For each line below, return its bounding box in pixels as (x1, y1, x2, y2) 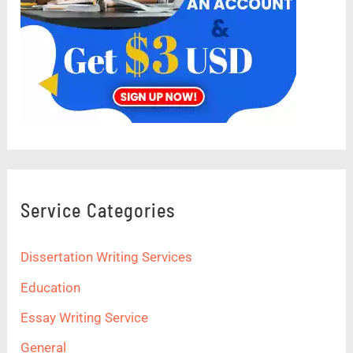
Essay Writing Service (20, 309, 149, 325)
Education (20, 279, 81, 295)
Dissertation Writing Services (20, 249, 193, 266)
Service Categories (20, 199, 176, 222)
